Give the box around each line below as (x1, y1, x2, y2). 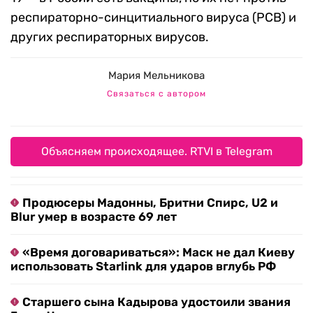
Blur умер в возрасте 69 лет (10, 210, 177, 224)
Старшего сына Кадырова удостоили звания (22, 295, 291, 310)
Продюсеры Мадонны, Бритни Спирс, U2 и (22, 196, 278, 210)
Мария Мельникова (108, 69, 205, 82)
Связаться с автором (107, 89, 206, 99)
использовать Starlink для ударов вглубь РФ (10, 259, 276, 274)
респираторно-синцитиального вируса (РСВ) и (10, 10, 296, 26)
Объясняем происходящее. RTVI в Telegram (41, 145, 272, 159)
